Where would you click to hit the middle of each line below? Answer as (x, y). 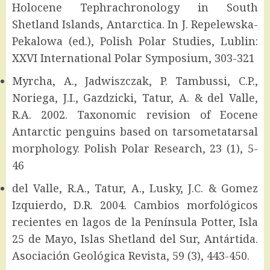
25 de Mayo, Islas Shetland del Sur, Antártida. (135, 238)
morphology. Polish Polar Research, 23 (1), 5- (135, 148)
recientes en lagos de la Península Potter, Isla (135, 221)
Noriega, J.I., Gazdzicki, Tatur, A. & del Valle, (135, 97)
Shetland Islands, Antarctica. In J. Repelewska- (135, 24)
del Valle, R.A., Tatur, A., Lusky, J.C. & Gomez (135, 188)
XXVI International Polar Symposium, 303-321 (133, 58)
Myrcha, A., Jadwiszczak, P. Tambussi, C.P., (135, 80)
